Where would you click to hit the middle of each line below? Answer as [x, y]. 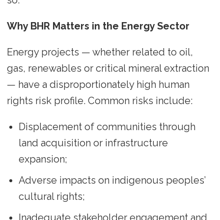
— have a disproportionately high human [98, 85]
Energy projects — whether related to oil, [100, 52]
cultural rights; [52, 197]
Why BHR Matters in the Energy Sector [98, 26]
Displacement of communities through [107, 127]
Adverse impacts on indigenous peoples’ [112, 180]
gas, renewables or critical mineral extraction [108, 69]
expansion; [43, 159]
